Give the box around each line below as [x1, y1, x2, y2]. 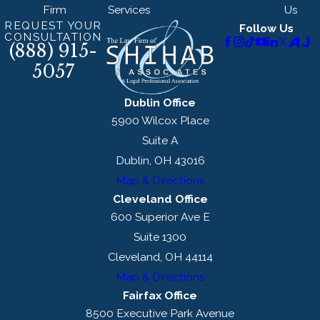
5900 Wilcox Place [111, 113, 209, 127]
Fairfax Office [123, 288, 197, 302]
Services [107, 2, 151, 16]
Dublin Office [124, 95, 196, 109]
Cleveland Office [112, 191, 208, 206]
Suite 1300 [134, 229, 186, 244]
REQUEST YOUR [4, 18, 103, 32]
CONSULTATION [4, 29, 103, 44]
